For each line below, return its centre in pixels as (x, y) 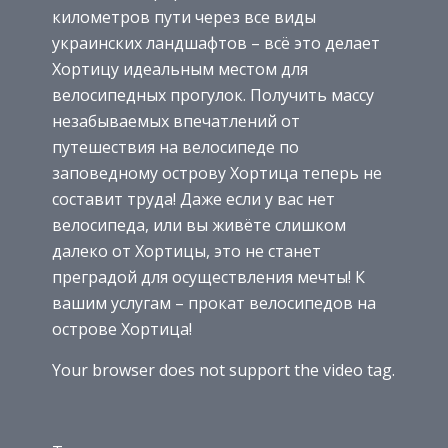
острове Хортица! (122, 328)
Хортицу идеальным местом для (180, 68)
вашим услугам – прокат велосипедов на (214, 302)
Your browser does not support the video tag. (223, 369)
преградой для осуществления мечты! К (208, 276)
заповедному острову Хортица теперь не (217, 172)
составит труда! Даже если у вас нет (193, 198)
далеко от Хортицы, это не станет (186, 250)
